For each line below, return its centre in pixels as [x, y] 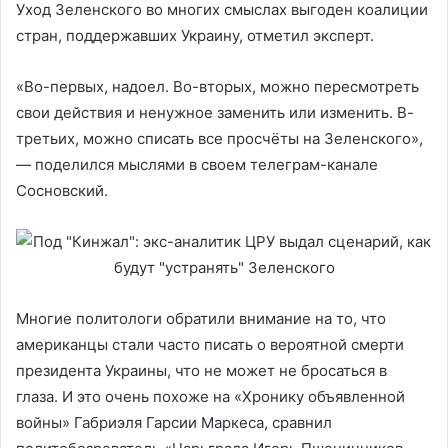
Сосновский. [62, 190]
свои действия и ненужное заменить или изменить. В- [215, 112]
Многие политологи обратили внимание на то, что [201, 318]
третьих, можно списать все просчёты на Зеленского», [219, 138]
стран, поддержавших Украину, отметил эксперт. [195, 35]
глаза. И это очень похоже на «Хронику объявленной [210, 396]
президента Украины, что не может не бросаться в [201, 370]
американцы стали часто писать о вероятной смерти [210, 344]
